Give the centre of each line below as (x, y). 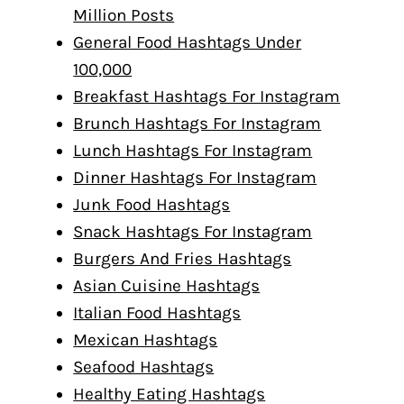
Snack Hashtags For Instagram (193, 232)
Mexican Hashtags (146, 340)
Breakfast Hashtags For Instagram (207, 96)
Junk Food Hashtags (152, 205)
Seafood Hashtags (144, 367)
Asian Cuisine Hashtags (167, 286)
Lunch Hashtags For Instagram (193, 151)
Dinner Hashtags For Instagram (195, 178)
